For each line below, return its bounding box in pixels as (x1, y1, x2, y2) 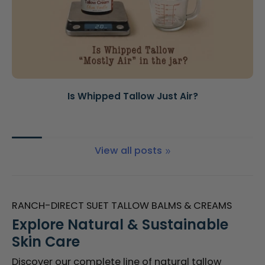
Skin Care (12, 232, 80, 252)
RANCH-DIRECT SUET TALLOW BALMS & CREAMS (12, 199, 232, 213)
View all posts (95, 144, 162, 158)
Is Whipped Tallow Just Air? (67, 90, 198, 103)
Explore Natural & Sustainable (12, 215, 228, 235)
